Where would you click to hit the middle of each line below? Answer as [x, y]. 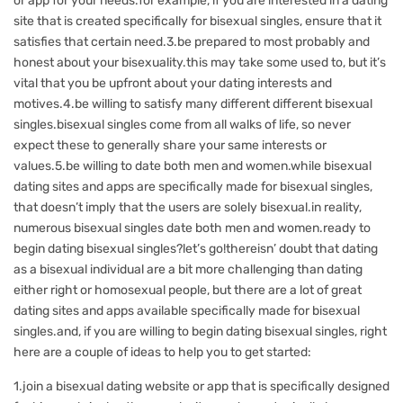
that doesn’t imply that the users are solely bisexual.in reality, [188, 207]
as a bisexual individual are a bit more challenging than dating [188, 269]
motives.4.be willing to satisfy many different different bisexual [193, 104]
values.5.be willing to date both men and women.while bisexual [193, 166]
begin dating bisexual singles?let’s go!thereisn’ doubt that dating [196, 249]
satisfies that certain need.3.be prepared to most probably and [192, 42]
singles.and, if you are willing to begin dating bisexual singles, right [200, 331]
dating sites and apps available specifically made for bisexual [187, 311]
